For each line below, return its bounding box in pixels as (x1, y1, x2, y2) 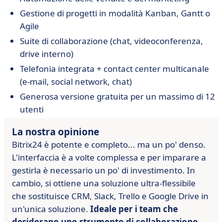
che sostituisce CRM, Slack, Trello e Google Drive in (12, 190, 209, 202)
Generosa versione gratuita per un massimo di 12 (20, 91, 215, 102)
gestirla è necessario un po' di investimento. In (12, 165, 195, 176)
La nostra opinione (12, 125, 99, 138)
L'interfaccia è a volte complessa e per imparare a (12, 152, 206, 163)
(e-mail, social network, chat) (20, 76, 132, 87)
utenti (20, 104, 44, 115)
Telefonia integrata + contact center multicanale (20, 63, 209, 74)
